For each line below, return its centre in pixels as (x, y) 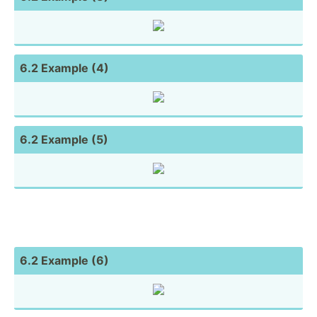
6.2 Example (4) (64, 68)
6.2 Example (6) (64, 260)
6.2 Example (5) (64, 139)
